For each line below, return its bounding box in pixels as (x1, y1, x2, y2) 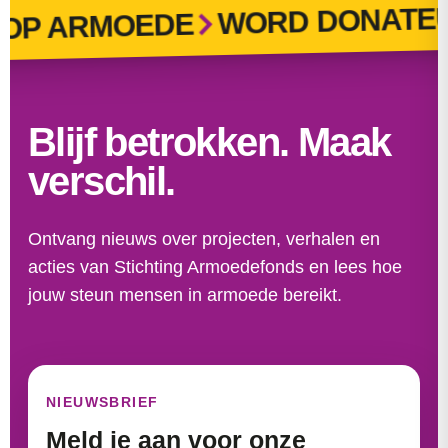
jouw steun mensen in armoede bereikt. (28, 285, 342, 305)
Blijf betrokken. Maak (28, 120, 391, 164)
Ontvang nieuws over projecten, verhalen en (28, 229, 380, 249)
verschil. (28, 159, 175, 203)
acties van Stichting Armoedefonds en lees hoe (28, 257, 402, 277)
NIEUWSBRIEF (46, 394, 159, 410)
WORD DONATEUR (179, 2, 441, 41)
